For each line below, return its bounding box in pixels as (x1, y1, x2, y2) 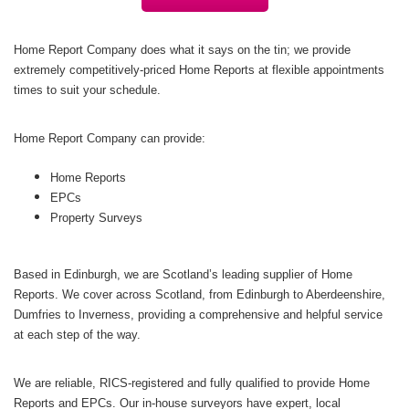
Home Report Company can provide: (14, 131, 205, 145)
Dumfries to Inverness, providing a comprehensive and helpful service (14, 308, 383, 321)
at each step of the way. (14, 328, 141, 341)
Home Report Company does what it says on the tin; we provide (14, 43, 351, 57)
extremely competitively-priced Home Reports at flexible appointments (14, 63, 384, 77)
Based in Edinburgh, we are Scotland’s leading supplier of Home (14, 267, 352, 281)
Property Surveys (50, 211, 142, 225)
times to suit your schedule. (14, 83, 161, 97)
